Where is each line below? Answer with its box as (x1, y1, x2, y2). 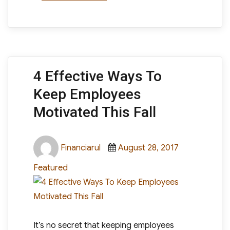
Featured (33, 163, 68, 173)
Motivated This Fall (33, 104, 156, 121)
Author (57, 137, 84, 147)
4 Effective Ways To (33, 68, 162, 85)
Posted (117, 137, 145, 147)
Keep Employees (33, 86, 141, 103)
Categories (180, 137, 223, 147)
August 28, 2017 (118, 142, 179, 153)
